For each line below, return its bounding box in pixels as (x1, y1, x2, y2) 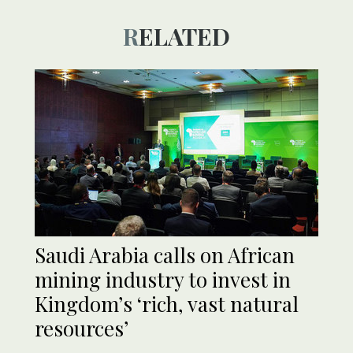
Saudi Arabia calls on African (35, 241, 295, 269)
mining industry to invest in (35, 266, 291, 294)
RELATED (139, 20, 230, 53)
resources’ (35, 314, 128, 343)
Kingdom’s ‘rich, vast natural (35, 290, 299, 318)
